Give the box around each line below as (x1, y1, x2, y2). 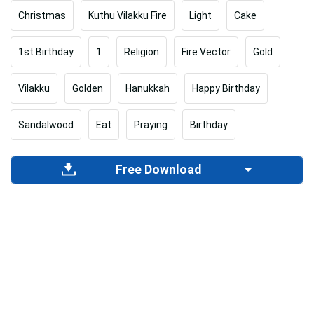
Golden (72, 82, 103, 94)
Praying (134, 118, 168, 130)
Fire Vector (182, 46, 231, 57)
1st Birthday (18, 46, 74, 57)
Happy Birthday (192, 82, 260, 94)
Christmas (18, 9, 66, 21)
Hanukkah (125, 82, 170, 94)
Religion (124, 46, 159, 57)
